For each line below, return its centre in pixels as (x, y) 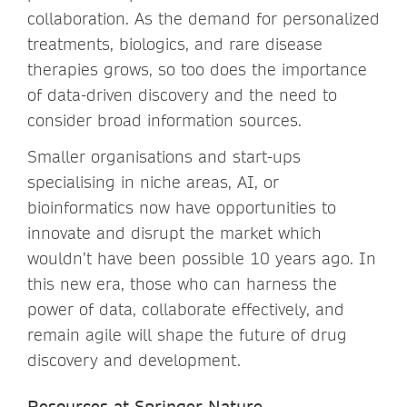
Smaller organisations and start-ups (164, 156)
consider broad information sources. (164, 120)
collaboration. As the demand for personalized (203, 18)
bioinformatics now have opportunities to (182, 207)
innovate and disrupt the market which (174, 233)
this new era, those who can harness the (182, 283)
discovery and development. (134, 360)
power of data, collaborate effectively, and (186, 309)
